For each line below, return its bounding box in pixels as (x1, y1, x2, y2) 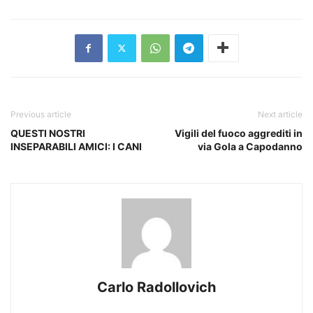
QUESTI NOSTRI (10, 126, 85, 139)
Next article (258, 108, 303, 119)
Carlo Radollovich (97, 278, 216, 296)
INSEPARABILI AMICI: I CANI (10, 140, 142, 152)
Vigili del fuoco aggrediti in (175, 126, 303, 139)
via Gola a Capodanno (198, 140, 303, 152)
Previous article (10, 108, 71, 119)
